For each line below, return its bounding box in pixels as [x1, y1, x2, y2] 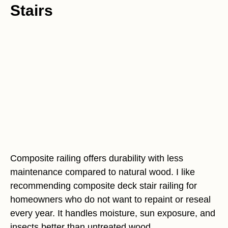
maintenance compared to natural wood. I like [10, 167, 195, 178]
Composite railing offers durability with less [10, 153, 183, 164]
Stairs [10, 2, 53, 19]
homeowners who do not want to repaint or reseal [10, 194, 211, 205]
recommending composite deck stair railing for [10, 181, 197, 191]
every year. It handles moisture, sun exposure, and [10, 208, 215, 219]
